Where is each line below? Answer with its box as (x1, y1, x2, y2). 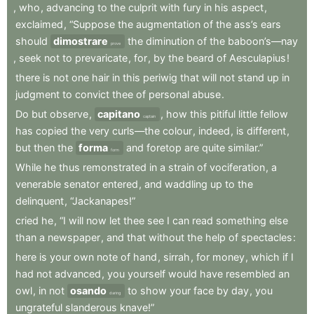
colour (163, 125, 192, 137)
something (216, 214, 266, 227)
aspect (231, 1, 264, 14)
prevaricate (75, 52, 128, 64)
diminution (146, 35, 194, 48)
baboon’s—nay (228, 35, 298, 48)
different (247, 125, 286, 137)
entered (102, 178, 138, 191)
